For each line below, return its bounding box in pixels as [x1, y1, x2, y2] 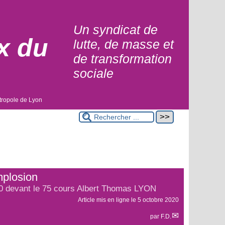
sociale [73, 66, 114, 80]
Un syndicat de [73, 23, 158, 37]
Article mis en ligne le [78, 196, 138, 203]
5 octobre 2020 [138, 196, 179, 203]
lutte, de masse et [73, 37, 174, 51]
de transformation [73, 52, 172, 66]
